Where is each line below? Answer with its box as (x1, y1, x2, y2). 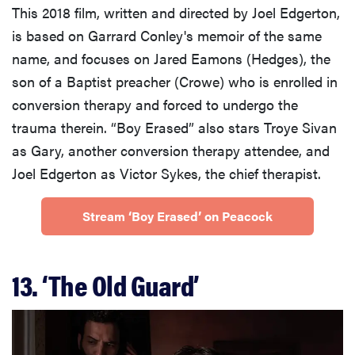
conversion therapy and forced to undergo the (12, 94, 298, 115)
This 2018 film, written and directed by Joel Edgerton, (12, 2, 340, 23)
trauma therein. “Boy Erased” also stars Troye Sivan (12, 117, 337, 138)
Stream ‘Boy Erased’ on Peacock (82, 207, 273, 226)
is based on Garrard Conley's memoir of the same (12, 25, 322, 46)
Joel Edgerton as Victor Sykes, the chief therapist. (12, 163, 321, 184)
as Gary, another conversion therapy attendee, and (12, 140, 330, 161)
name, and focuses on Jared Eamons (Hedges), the (12, 48, 330, 69)
